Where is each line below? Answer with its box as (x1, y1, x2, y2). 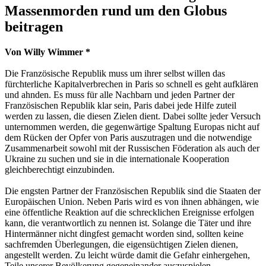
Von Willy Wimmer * (5, 46, 90, 57)
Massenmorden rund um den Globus (5, 2, 227, 18)
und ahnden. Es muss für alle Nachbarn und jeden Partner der (5, 89, 235, 100)
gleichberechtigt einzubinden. (5, 164, 115, 175)
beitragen (5, 18, 63, 34)
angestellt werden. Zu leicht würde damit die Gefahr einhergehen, (5, 249, 250, 260)
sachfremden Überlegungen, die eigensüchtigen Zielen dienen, (5, 239, 238, 249)
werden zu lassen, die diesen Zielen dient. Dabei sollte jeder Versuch (5, 110, 261, 121)
